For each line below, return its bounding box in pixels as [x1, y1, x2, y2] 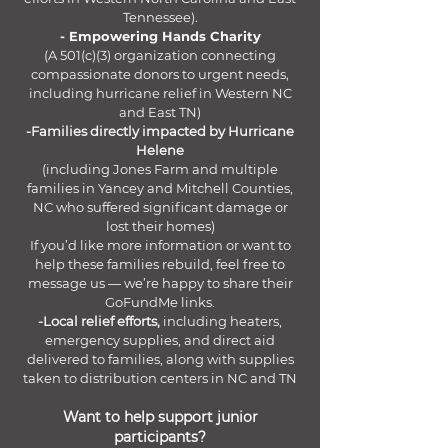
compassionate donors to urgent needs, [31, 66, 289, 82]
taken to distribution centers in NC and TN [23, 370, 297, 386]
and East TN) [119, 104, 201, 120]
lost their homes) [105, 218, 215, 234]
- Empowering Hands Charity [59, 28, 261, 44]
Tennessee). [122, 9, 198, 25]
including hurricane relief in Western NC [28, 85, 292, 101]
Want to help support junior [62, 408, 258, 426]
